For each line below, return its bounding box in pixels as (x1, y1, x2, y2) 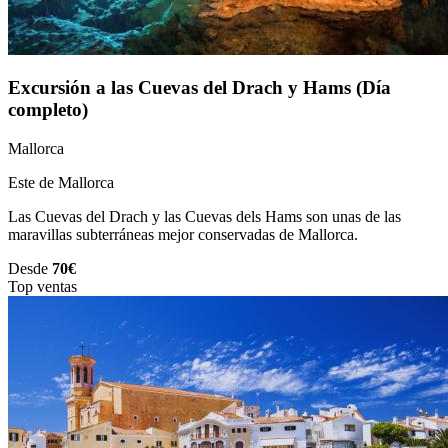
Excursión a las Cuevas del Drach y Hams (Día (8, 77, 391, 99)
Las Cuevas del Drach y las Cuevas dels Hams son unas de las (8, 208, 401, 226)
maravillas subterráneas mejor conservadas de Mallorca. (8, 226, 358, 244)
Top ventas (8, 278, 77, 296)
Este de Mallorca (8, 174, 114, 192)
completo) (8, 99, 88, 121)
